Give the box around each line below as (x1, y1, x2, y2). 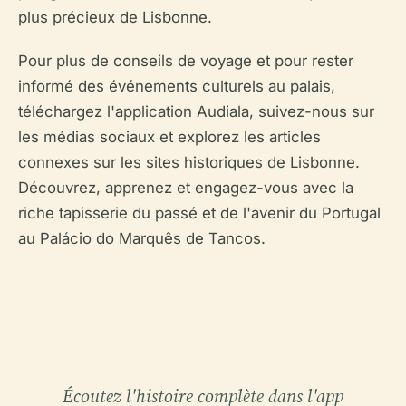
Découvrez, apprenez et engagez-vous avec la (18, 179, 353, 197)
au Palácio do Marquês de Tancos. (18, 229, 266, 247)
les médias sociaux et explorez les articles (18, 128, 321, 146)
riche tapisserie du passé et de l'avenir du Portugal (18, 204, 381, 222)
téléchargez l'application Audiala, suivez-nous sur (18, 102, 374, 121)
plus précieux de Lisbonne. (18, 8, 212, 26)
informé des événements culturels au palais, (18, 77, 335, 95)
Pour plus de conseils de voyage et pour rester (18, 52, 353, 70)
